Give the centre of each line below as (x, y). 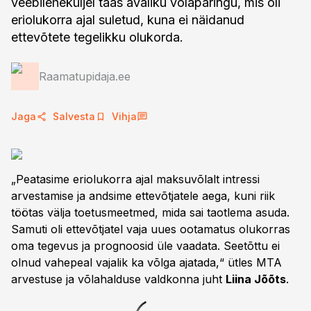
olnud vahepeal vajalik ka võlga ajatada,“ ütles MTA (146, 262)
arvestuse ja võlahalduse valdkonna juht (118, 279)
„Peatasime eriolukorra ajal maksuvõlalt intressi (135, 179)
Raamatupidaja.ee (85, 76)
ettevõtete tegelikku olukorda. (97, 37)
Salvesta (74, 116)
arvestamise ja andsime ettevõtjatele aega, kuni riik (143, 196)
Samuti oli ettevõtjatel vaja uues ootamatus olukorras (151, 229)
